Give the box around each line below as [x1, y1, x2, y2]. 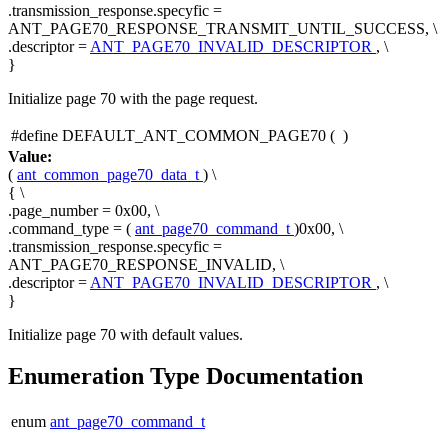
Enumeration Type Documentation [8, 363, 363, 390]
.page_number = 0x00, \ [8, 201, 159, 219]
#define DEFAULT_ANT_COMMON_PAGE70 [11, 126, 326, 144]
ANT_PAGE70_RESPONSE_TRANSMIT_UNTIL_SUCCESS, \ [8, 19, 437, 37]
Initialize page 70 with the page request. [8, 89, 258, 107]
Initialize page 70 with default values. [8, 325, 243, 343]
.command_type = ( [8, 219, 135, 237]
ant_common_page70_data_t [17, 165, 203, 183]
